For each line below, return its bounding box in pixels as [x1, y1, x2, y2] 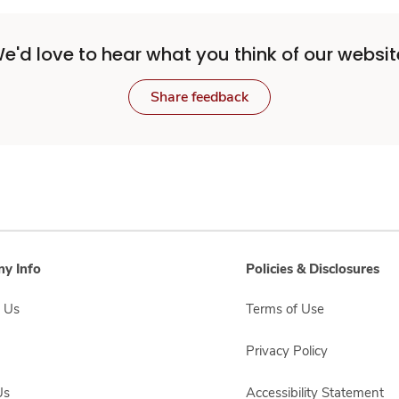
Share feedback [151, 87, 248, 107]
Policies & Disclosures [246, 260, 379, 278]
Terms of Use [246, 300, 324, 318]
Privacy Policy [246, 342, 328, 360]
